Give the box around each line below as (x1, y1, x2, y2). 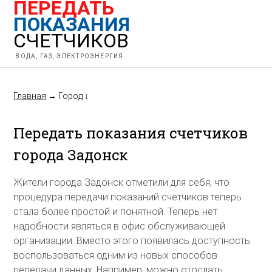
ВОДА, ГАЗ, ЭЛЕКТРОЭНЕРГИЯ (15, 53, 124, 59)
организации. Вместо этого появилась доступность (13, 235, 251, 247)
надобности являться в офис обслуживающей (13, 220, 226, 233)
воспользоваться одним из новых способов (13, 250, 218, 262)
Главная (13, 91, 47, 101)
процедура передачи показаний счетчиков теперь (13, 191, 242, 203)
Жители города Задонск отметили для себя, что (13, 177, 230, 189)
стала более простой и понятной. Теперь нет (13, 206, 218, 218)
